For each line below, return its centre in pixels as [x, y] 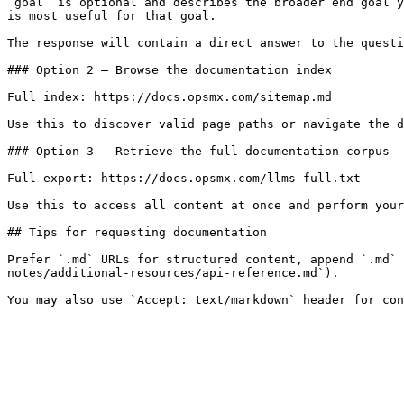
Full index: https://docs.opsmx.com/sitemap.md [170, 97]
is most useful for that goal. [112, 16]
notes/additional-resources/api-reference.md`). [173, 273]
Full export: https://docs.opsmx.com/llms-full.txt [184, 178]
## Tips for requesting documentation [137, 232]
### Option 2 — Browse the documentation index [170, 70]
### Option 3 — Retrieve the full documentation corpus [198, 151]
